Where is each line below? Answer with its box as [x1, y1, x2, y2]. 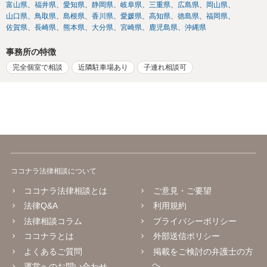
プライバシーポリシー [153, 216, 237, 226]
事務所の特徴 [6, 47, 56, 57]
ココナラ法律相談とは [24, 185, 108, 195]
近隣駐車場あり [78, 63, 128, 72]
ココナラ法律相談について [10, 166, 97, 175]
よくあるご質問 [24, 246, 83, 256]
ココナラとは [24, 231, 74, 241]
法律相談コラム [24, 216, 83, 226]
